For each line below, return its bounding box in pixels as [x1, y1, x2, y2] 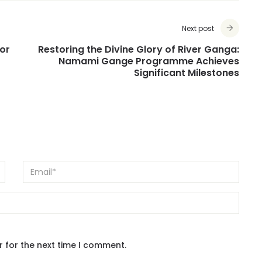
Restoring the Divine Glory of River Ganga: [38, 43, 239, 56]
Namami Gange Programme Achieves [58, 54, 239, 68]
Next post [182, 23, 214, 33]
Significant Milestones [134, 66, 239, 80]
